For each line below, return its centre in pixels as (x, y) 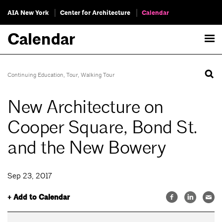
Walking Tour (98, 75)
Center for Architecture (95, 13)
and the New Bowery (86, 148)
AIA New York (28, 13)
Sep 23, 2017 (30, 176)
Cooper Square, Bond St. (103, 128)
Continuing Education (35, 75)
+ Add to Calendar (39, 197)
